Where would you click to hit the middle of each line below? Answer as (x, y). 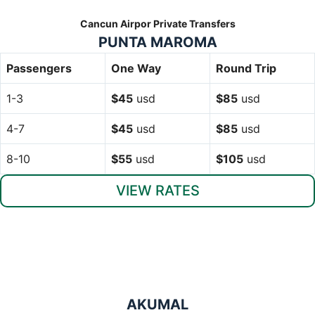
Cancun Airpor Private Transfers (157, 23)
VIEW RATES (157, 190)
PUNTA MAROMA (157, 42)
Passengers (39, 68)
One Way (136, 68)
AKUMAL (157, 304)
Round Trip (246, 68)
